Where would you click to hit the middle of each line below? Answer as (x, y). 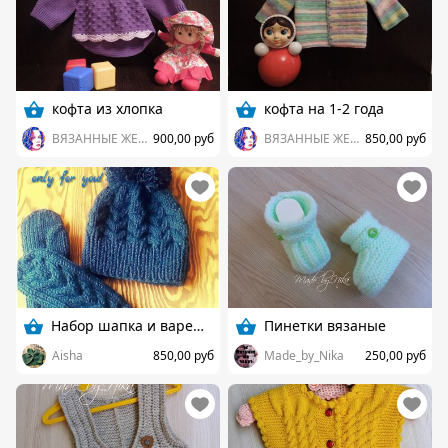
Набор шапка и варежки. (198, 325)
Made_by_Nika (304, 355)
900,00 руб (183, 138)
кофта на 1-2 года (324, 108)
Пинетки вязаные (325, 325)
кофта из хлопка (107, 108)
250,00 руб (395, 355)
